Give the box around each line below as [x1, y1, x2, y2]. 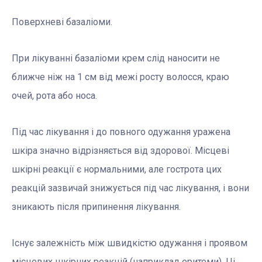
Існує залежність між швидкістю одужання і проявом [12, 237, 247, 249]
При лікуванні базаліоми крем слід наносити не [12, 53, 220, 64]
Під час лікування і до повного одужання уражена [12, 126, 230, 138]
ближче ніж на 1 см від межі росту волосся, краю [12, 71, 229, 83]
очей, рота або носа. [12, 90, 97, 102]
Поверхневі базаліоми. [12, 16, 112, 28]
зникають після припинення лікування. [12, 201, 181, 213]
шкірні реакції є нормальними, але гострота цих [12, 164, 222, 175]
